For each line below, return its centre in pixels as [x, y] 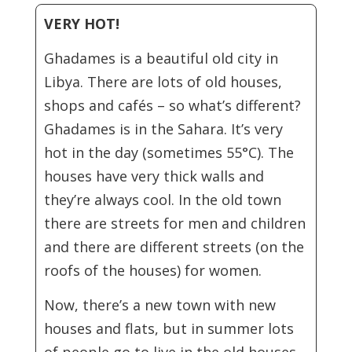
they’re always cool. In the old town [162, 200]
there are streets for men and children [174, 223]
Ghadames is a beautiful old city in [161, 58]
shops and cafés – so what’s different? [172, 105]
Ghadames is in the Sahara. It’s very [163, 129]
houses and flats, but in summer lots [169, 328]
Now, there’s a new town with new [159, 305]
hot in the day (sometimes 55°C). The [169, 152]
